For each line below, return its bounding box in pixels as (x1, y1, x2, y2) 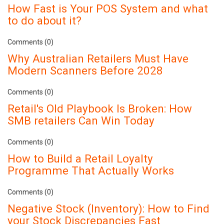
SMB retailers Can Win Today (7, 113, 154, 127)
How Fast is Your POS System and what (7, 1, 208, 15)
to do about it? (7, 13, 81, 27)
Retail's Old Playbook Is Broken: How (7, 101, 192, 115)
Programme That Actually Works (7, 163, 174, 177)
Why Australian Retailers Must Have (7, 51, 188, 65)
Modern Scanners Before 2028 (7, 63, 163, 77)
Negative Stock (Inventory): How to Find (7, 201, 209, 215)
